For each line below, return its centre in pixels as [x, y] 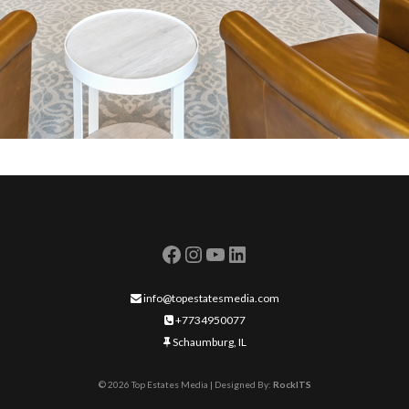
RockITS [292, 385]
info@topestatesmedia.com [210, 299]
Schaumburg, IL [208, 342]
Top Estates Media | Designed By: [201, 385]
